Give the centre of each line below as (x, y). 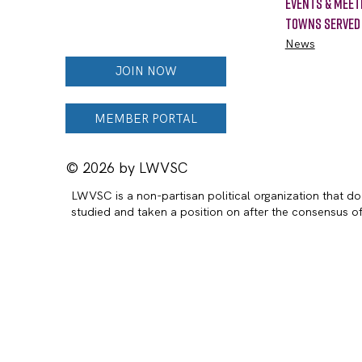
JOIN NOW (146, 72)
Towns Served (322, 24)
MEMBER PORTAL (146, 118)
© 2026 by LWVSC (126, 167)
